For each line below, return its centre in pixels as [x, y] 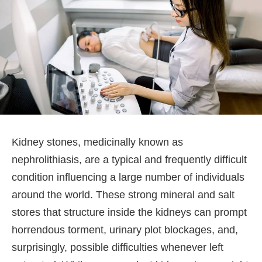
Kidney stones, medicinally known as [97, 142]
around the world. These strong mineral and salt [123, 195]
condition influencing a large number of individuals [128, 177]
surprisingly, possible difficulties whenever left [118, 248]
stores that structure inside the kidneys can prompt [129, 213]
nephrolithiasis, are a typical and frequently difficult [129, 160]
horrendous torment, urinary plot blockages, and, [125, 230]
